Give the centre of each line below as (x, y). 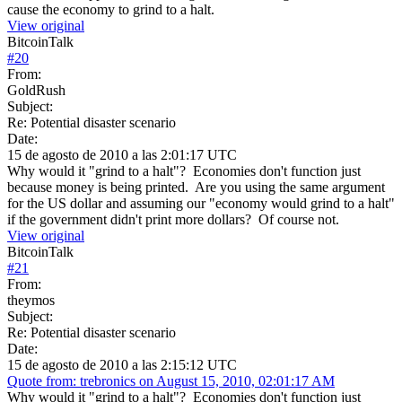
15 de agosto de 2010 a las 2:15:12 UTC (122, 364)
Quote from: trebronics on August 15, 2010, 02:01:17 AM (171, 380)
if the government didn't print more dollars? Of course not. (173, 219)
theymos (31, 300)
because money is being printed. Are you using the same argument (196, 187)
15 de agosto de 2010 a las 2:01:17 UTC (122, 154)
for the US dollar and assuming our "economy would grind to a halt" (201, 203)
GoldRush (36, 90)
